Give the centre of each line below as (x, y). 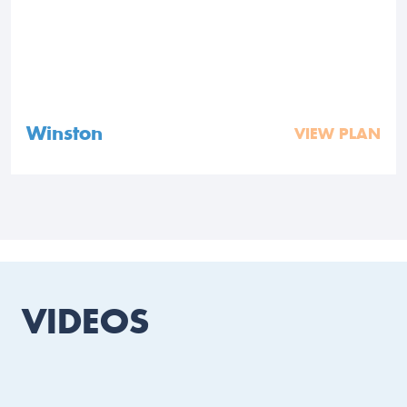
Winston (65, 134)
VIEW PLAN (338, 134)
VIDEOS (85, 322)
